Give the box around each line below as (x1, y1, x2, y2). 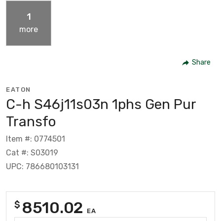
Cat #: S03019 (6, 147, 58, 157)
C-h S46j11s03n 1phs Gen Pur (6, 96, 196, 112)
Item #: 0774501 (6, 134, 65, 144)
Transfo (6, 113, 56, 130)
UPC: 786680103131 (6, 161, 79, 171)
